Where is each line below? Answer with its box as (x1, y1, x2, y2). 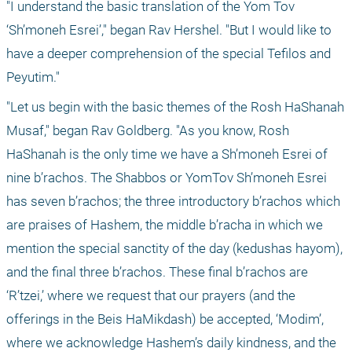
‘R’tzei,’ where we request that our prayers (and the (6, 288, 295, 304)
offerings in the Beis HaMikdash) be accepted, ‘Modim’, (6, 311, 324, 328)
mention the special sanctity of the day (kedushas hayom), (6, 240, 343, 257)
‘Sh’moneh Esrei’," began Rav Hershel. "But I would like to (6, 22, 332, 38)
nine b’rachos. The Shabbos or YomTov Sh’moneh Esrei (6, 170, 327, 186)
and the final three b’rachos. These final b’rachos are (6, 264, 308, 280)
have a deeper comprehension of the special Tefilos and (6, 46, 331, 62)
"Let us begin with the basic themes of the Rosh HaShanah (6, 99, 344, 115)
